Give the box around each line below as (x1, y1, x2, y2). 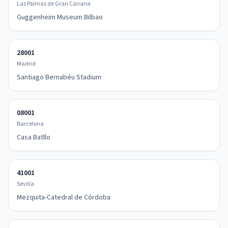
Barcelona (17, 120, 44, 128)
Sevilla (17, 180, 34, 188)
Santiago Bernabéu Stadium (17, 72, 101, 82)
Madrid (17, 60, 36, 68)
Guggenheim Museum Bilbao (17, 12, 103, 22)
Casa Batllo (17, 132, 50, 142)
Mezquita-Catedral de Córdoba (17, 192, 110, 203)
